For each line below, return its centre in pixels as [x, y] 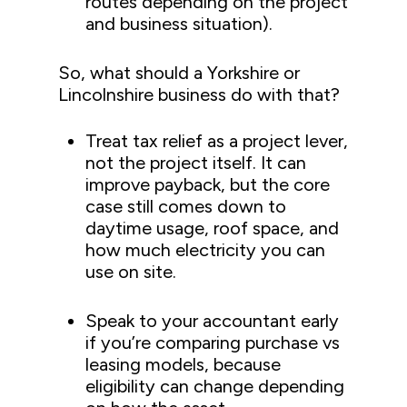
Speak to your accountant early [213, 320]
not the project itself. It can [196, 162]
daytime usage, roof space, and [213, 228]
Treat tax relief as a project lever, [217, 140]
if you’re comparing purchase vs [213, 342]
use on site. [131, 271]
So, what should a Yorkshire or [179, 72]
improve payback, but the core [208, 184]
